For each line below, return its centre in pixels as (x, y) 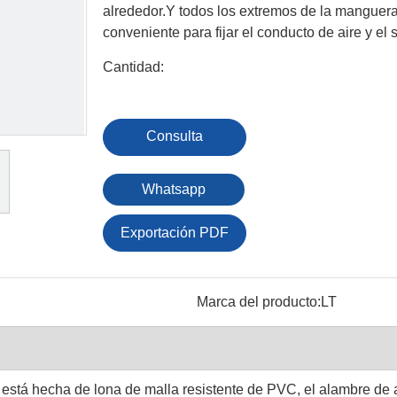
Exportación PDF (175, 233)
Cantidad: (133, 67)
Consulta (175, 136)
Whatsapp (174, 189)
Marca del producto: (258, 302)
